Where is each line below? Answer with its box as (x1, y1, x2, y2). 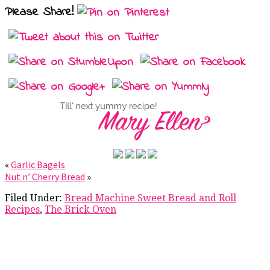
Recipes (5, 203, 40, 215)
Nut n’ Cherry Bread (5, 170, 85, 183)
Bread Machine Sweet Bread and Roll (64, 192, 236, 204)
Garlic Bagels (11, 158, 65, 171)
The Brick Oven (45, 203, 116, 215)
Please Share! (5, 3, 74, 21)
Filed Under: (5, 192, 64, 204)
